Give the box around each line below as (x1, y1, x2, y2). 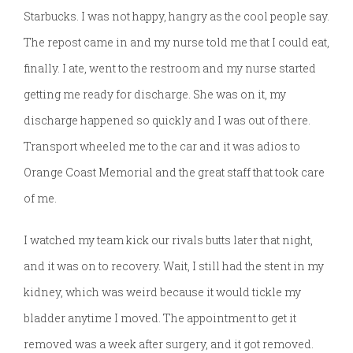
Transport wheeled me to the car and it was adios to (24, 139, 300, 154)
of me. (24, 191, 57, 206)
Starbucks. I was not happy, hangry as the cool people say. (24, 9, 329, 24)
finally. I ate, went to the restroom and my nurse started (24, 61, 316, 76)
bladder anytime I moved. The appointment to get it (24, 310, 296, 326)
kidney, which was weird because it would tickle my (24, 284, 301, 300)
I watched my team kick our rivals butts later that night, (24, 232, 313, 248)
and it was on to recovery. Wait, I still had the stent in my (24, 258, 324, 274)
